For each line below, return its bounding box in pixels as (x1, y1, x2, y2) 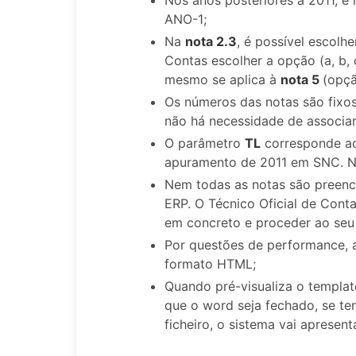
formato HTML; (164, 255, 256, 272)
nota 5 (281, 71, 323, 87)
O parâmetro (164, 134, 245, 151)
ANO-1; (164, 10, 207, 27)
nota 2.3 (185, 33, 237, 49)
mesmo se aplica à (164, 71, 281, 87)
